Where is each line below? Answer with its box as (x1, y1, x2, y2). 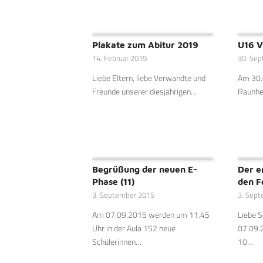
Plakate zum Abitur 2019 (92, 39, 198, 50)
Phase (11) (92, 176, 134, 187)
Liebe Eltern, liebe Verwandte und (92, 72, 205, 85)
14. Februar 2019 (92, 53, 147, 65)
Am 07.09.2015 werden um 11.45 (92, 208, 210, 221)
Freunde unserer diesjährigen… (92, 85, 197, 98)
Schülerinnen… (92, 235, 141, 248)
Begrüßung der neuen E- (92, 164, 197, 175)
